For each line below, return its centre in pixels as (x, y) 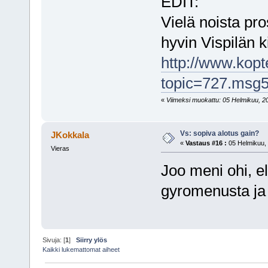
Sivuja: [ (54, 240)
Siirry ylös (92, 240)
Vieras (60, 148)
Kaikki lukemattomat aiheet (81, 250)
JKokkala (70, 135)
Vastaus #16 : (206, 143)
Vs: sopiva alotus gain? (219, 133)
